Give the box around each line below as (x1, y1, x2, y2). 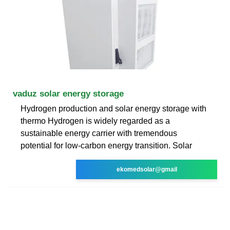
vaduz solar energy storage (13, 88, 124, 99)
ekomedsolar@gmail (116, 165, 177, 173)
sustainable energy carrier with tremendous (21, 128, 177, 138)
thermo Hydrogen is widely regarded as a (21, 116, 170, 125)
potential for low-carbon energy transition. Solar (21, 141, 192, 150)
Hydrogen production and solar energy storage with (21, 104, 206, 113)
